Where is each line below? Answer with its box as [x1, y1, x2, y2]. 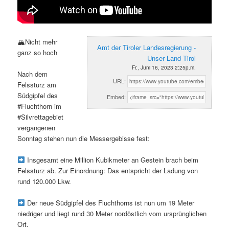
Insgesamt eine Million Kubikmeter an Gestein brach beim [25, 154, 198, 165]
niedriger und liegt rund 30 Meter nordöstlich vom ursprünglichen [17, 209, 207, 219]
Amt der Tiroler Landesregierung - [97, 42, 196, 52]
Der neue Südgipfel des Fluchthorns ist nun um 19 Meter [25, 198, 194, 208]
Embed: [106, 92, 126, 101]
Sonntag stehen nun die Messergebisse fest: [17, 133, 150, 143]
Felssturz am [17, 79, 57, 89]
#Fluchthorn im [17, 101, 62, 111]
